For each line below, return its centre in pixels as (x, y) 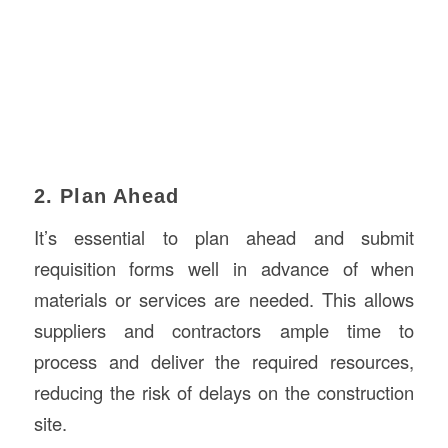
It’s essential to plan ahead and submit (224, 237)
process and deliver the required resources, (224, 361)
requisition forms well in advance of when (224, 268)
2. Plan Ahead (106, 195)
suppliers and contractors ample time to (224, 330)
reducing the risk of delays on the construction (224, 392)
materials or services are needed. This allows (224, 299)
